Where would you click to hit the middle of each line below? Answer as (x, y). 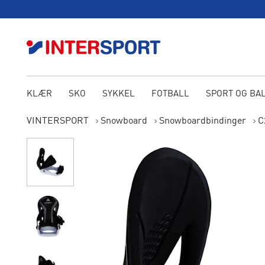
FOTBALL (170, 94)
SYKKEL (118, 94)
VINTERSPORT (57, 121)
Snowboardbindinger (202, 121)
